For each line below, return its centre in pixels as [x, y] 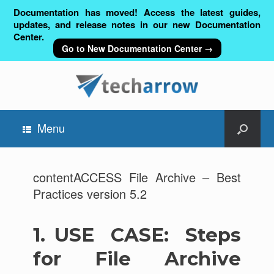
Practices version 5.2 [90, 194]
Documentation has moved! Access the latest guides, [137, 12]
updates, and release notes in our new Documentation [137, 24]
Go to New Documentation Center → [137, 48]
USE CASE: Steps [148, 235]
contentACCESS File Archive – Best [137, 177]
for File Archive [137, 259]
